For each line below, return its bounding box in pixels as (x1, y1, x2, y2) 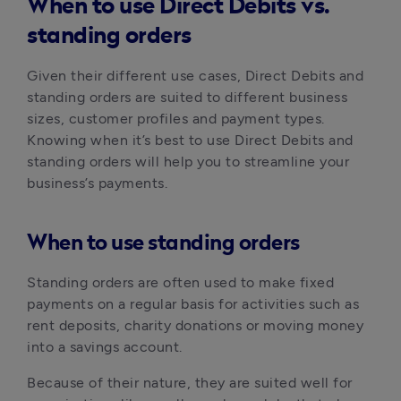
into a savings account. (27, 338, 186, 355)
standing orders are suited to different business (27, 89, 347, 106)
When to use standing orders (27, 233, 300, 254)
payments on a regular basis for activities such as (27, 295, 359, 312)
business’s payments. (27, 175, 167, 192)
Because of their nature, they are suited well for (27, 374, 353, 391)
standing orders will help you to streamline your (27, 153, 349, 170)
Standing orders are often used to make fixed (27, 274, 334, 291)
